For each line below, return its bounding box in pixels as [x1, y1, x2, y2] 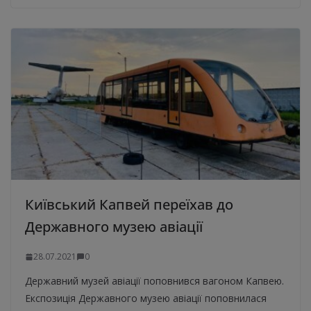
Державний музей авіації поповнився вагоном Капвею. [25, 274, 284, 288]
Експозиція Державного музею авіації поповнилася [25, 292, 267, 305]
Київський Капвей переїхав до [25, 195, 233, 215]
